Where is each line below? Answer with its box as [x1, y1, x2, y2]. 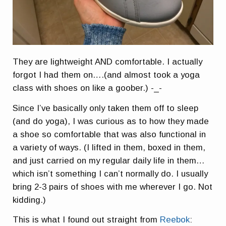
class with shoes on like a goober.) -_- [13, 83, 162, 93]
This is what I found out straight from [13, 215, 160, 225]
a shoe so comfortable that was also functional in [13, 129, 206, 139]
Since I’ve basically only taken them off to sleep [13, 103, 199, 113]
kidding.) [13, 195, 46, 205]
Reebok [160, 215, 190, 225]
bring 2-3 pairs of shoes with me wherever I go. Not [13, 182, 213, 192]
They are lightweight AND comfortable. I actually [13, 57, 203, 67]
